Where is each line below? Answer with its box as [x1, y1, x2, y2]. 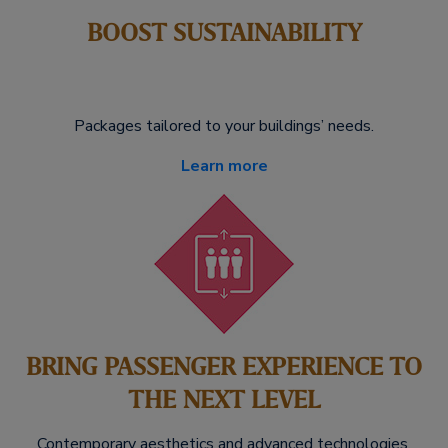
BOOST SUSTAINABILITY [86, 17, 362, 48]
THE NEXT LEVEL [128, 384, 320, 415]
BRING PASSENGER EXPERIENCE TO [26, 351, 422, 382]
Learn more [180, 155, 268, 177]
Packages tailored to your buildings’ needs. [74, 115, 374, 137]
